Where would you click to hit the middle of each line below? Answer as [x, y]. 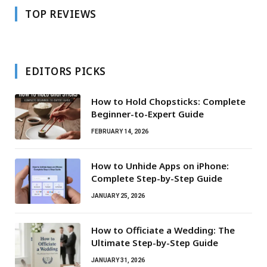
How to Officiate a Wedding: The [163, 230]
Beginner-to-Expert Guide [148, 114]
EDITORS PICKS [66, 71]
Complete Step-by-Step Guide [157, 178]
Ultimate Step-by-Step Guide [155, 242]
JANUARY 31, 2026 [118, 260]
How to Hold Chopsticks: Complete [168, 101]
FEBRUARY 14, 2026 [120, 131]
